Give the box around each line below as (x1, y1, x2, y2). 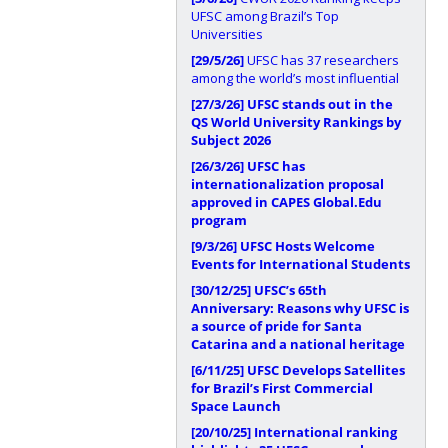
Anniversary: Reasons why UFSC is (190, 298, 409, 317)
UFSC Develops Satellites (246, 360, 405, 379)
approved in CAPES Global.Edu (190, 192, 382, 211)
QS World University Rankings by (190, 112, 401, 131)
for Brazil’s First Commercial (190, 378, 373, 397)
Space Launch (190, 396, 281, 415)
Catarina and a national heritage (190, 334, 405, 353)
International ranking (253, 422, 397, 441)
